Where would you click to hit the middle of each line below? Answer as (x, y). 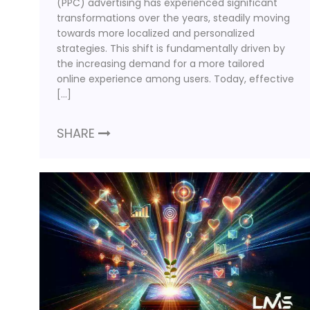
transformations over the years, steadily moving (173, 18)
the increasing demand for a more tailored (161, 63)
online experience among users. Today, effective (175, 79)
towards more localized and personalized (156, 33)
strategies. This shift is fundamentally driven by (171, 48)
